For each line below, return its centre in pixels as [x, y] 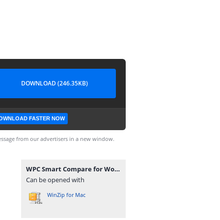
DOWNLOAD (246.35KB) [55, 83]
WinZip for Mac [66, 195]
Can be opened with [55, 180]
